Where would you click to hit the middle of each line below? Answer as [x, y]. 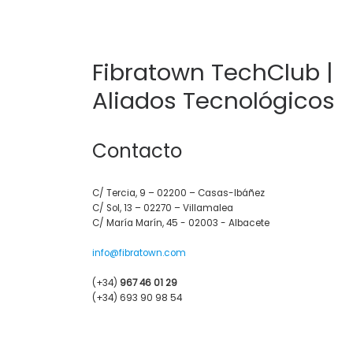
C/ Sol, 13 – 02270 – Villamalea [163, 208]
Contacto [137, 150]
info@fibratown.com [139, 253]
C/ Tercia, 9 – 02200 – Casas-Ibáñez [178, 193]
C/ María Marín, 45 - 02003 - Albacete [181, 223]
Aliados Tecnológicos [214, 101]
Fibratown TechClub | [213, 72]
